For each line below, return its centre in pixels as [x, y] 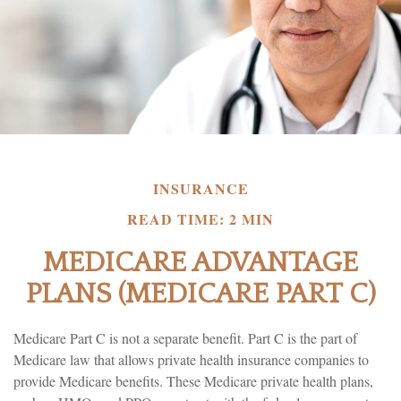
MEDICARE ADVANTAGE [200, 263]
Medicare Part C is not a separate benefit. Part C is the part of [185, 338]
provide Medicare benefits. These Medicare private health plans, [193, 381]
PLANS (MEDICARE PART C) [200, 294]
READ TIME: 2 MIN [200, 219]
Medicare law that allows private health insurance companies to [191, 359]
